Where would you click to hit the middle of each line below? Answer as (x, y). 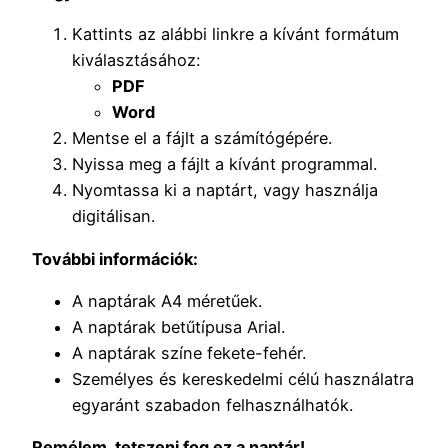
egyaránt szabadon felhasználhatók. (212, 405)
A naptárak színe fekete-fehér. (189, 353)
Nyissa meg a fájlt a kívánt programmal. (224, 164)
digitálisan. (113, 216)
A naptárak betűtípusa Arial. (178, 327)
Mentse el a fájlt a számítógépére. (202, 138)
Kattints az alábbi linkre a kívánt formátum (235, 34)
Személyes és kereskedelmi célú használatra (243, 379)
